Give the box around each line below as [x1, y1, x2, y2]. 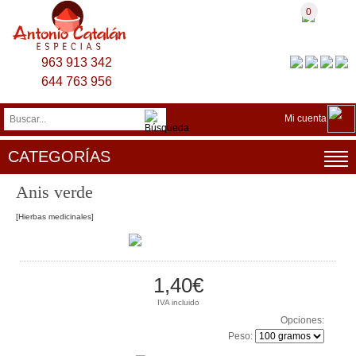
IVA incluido [157, 298, 199, 307]
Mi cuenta [284, 113, 327, 124]
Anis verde [16, 182, 93, 202]
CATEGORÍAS [8, 148, 110, 165]
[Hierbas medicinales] [16, 212, 94, 221]
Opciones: [281, 315, 324, 326]
